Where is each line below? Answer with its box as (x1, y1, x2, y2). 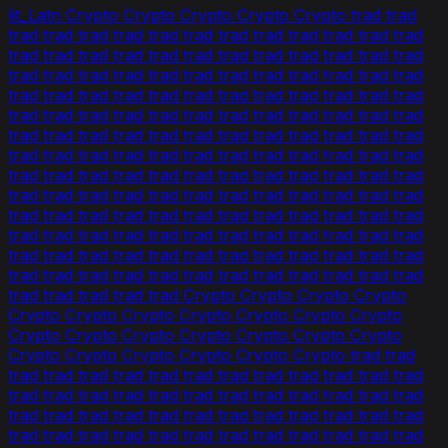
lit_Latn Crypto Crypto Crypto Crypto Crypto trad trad (8, 4, 416, 25)
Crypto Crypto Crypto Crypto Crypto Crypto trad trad (8, 344, 415, 365)
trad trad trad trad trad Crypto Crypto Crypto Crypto (8, 284, 406, 305)
